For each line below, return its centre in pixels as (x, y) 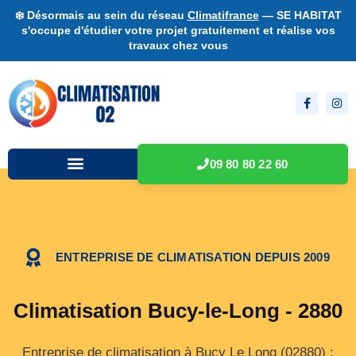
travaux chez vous (178, 45)
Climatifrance (223, 15)
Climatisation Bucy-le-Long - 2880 (178, 310)
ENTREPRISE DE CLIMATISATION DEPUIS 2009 (193, 257)
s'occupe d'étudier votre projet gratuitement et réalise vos (178, 30)
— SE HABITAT (300, 15)
